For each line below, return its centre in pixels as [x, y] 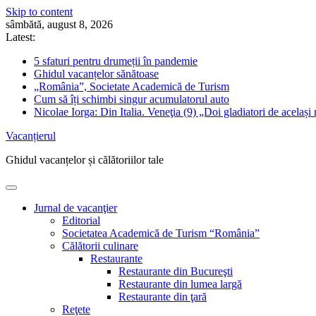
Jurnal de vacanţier [75, 208]
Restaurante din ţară [163, 297]
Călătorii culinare [100, 246]
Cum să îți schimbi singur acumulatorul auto [132, 99]
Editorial [81, 220]
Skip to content [39, 12]
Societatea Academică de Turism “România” [161, 233]
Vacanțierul [31, 136]
